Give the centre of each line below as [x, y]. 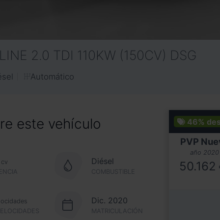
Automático [53, 76]
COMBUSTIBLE [113, 171]
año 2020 [205, 152]
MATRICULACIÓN [117, 211]
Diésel [102, 161]
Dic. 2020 [109, 200]
